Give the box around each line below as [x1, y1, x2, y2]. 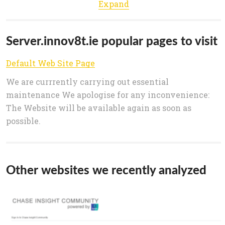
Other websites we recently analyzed [6, 162, 206, 177]
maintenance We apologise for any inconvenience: [6, 89, 209, 100]
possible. [6, 116, 41, 127]
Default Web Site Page [6, 58, 95, 69]
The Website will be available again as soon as [6, 102, 191, 114]
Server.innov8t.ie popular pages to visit [6, 33, 217, 48]
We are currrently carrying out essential [6, 76, 169, 87]
